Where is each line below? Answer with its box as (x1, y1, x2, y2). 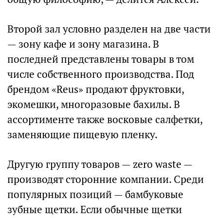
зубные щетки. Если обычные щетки (7, 203, 182, 216)
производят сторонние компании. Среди (7, 173, 204, 186)
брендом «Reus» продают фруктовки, (7, 83, 184, 96)
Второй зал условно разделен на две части (7, 22, 211, 36)
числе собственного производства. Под (7, 68, 194, 81)
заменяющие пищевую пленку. (7, 128, 158, 141)
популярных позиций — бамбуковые (7, 188, 183, 201)
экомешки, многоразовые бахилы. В (7, 98, 180, 111)
